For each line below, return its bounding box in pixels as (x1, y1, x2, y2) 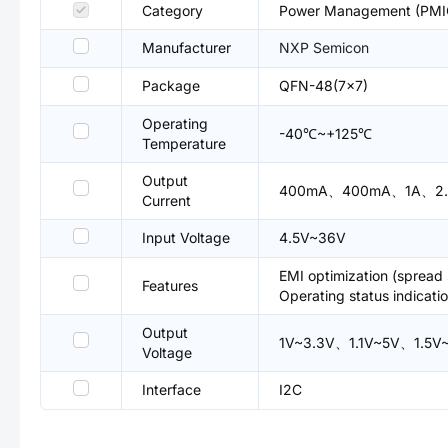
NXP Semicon (279, 39, 369, 56)
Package (142, 77, 200, 94)
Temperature (142, 135, 226, 152)
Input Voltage (142, 229, 230, 246)
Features (142, 277, 198, 294)
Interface (142, 381, 201, 398)
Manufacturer (142, 39, 231, 56)
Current (142, 192, 191, 209)
